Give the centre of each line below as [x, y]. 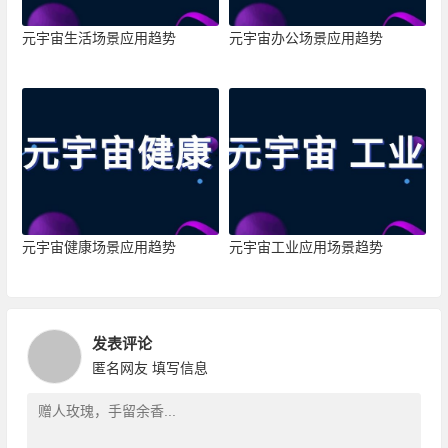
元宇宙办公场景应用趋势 [305, 37]
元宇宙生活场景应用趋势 [98, 37]
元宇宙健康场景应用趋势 [98, 247]
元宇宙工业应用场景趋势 [305, 247]
